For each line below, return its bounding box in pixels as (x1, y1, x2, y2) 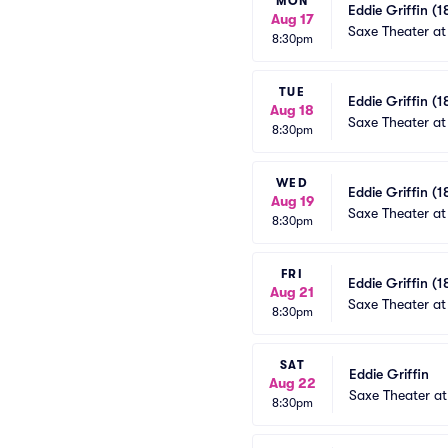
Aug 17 (270, 11, 314, 27)
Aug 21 (270, 284, 314, 300)
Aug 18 (270, 102, 314, 118)
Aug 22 (269, 375, 316, 391)
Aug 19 (270, 193, 314, 209)
